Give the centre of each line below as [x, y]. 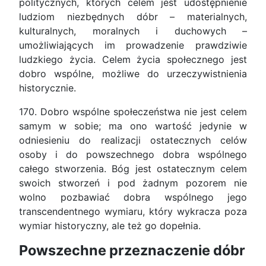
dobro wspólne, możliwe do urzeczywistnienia [133, 74]
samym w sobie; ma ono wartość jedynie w [133, 126]
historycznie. [47, 88]
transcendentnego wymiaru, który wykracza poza [133, 212]
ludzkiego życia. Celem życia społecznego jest [133, 60]
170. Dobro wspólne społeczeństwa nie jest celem [133, 112]
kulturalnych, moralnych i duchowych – [133, 31]
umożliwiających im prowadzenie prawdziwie [133, 45]
